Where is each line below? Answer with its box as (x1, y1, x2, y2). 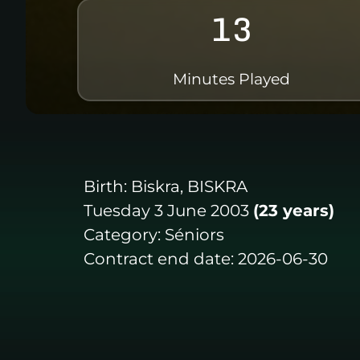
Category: (84, 224, 161, 244)
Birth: (84, 176, 127, 196)
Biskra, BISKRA (131, 176, 247, 196)
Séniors (165, 224, 224, 244)
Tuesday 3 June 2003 (84, 200, 249, 220)
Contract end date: (84, 248, 234, 268)
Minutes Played (173, 68, 290, 88)
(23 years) (253, 200, 334, 220)
